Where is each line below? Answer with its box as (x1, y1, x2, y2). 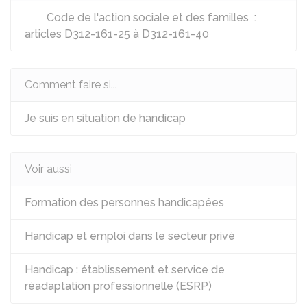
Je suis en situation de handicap (25, 112, 186, 125)
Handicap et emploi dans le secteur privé (25, 230, 235, 243)
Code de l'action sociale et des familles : (44, 11, 256, 24)
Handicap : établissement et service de (25, 263, 225, 276)
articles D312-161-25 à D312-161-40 (25, 27, 209, 40)
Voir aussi (25, 162, 72, 175)
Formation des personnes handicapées (25, 196, 224, 209)
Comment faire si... (25, 78, 117, 91)
